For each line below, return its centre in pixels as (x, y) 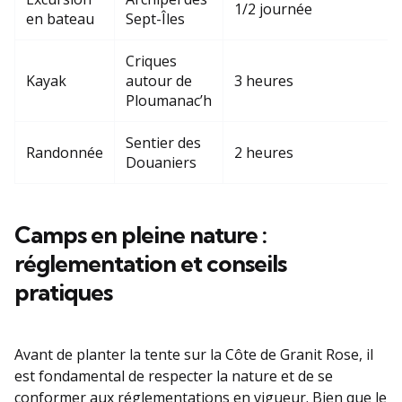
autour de (159, 80)
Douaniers (161, 162)
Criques (151, 61)
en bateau (60, 18)
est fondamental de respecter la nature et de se (174, 376)
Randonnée (65, 152)
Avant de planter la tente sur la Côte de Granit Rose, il (194, 354)
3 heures (264, 80)
